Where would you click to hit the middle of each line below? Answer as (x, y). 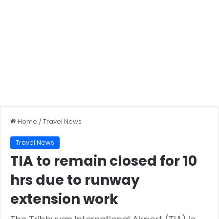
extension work (64, 199)
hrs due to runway (75, 180)
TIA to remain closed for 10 (104, 161)
